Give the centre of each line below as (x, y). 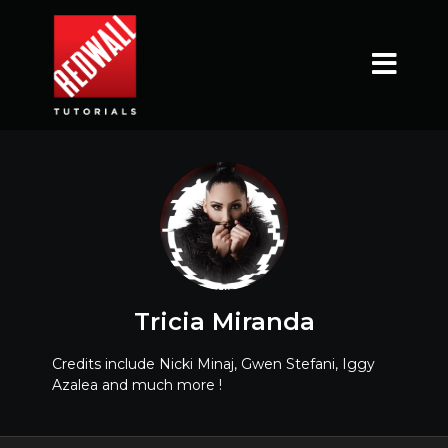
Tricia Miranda (224, 321)
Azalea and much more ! (136, 385)
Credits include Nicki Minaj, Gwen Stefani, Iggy (213, 364)
